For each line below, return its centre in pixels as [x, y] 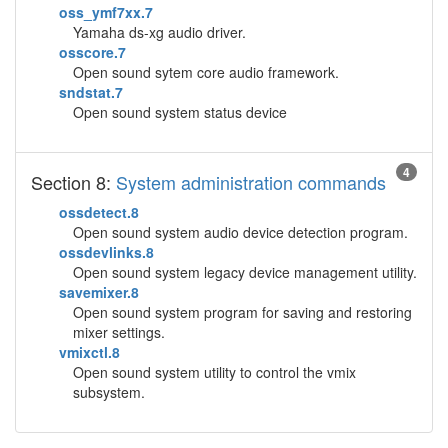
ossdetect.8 [99, 212]
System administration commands [251, 182]
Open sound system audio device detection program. [240, 232]
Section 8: [73, 182]
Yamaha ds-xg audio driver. [159, 32]
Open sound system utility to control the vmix [214, 372]
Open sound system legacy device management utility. [245, 272]
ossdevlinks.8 [106, 252]
